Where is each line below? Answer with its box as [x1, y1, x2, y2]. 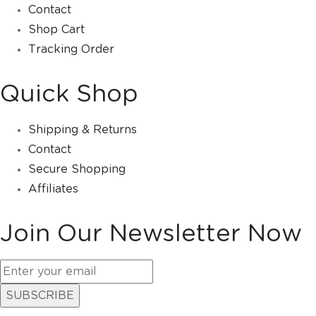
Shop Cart [28, 24, 85, 35]
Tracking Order [28, 44, 114, 55]
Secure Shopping [28, 164, 126, 175]
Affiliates [28, 183, 78, 195]
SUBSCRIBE [6, 290, 74, 301]
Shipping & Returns [28, 124, 137, 135]
